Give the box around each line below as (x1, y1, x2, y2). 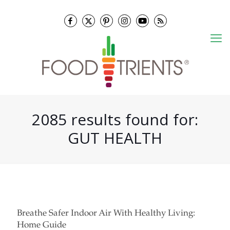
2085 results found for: (32, 109, 198, 130)
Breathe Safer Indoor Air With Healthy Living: (17, 209, 195, 218)
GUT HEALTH (68, 127, 162, 148)
